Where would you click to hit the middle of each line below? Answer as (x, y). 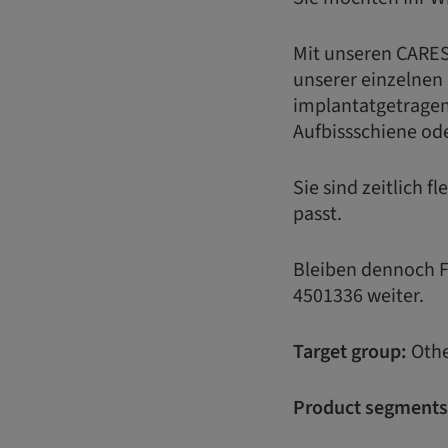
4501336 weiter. (358, 296)
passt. (317, 214)
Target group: (350, 352)
